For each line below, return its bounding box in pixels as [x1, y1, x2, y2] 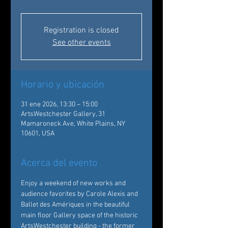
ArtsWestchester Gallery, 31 [21, 110, 105, 119]
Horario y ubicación [21, 79, 104, 91]
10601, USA [21, 129, 54, 138]
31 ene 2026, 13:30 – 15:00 [21, 100, 98, 109]
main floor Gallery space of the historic [21, 211, 139, 220]
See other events [52, 38, 111, 48]
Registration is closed [44, 25, 119, 36]
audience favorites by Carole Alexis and [21, 190, 139, 198]
